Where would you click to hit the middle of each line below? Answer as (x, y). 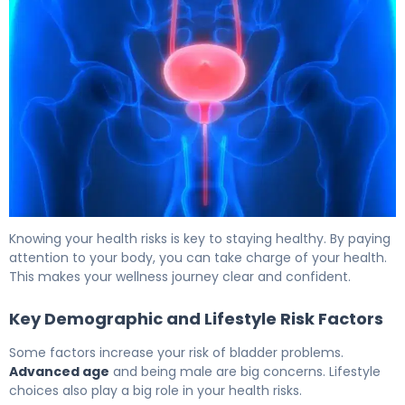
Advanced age (59, 372)
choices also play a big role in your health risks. (155, 391)
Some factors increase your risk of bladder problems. (176, 353)
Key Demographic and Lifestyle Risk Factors (196, 319)
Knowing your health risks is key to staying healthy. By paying (200, 239)
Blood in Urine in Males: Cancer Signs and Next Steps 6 (198, 227)
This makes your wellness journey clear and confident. (180, 277)
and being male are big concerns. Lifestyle (245, 372)
